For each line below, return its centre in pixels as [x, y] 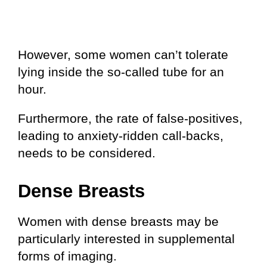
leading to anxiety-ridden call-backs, [121, 135]
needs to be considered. [87, 153]
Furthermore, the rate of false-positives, [130, 118]
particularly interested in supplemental [126, 239]
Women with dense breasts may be [118, 222]
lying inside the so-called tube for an [121, 72]
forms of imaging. [67, 256]
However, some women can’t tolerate [123, 54]
